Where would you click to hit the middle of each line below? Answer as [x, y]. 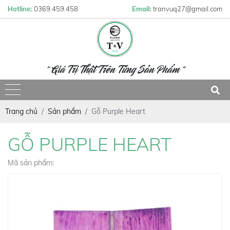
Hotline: [21, 9]
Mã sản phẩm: [31, 163]
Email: [142, 9]
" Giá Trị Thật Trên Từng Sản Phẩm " [115, 71]
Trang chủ [21, 111]
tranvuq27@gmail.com [188, 9]
